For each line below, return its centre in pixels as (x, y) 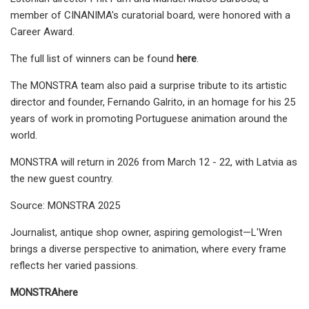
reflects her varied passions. (74, 265)
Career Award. (42, 31)
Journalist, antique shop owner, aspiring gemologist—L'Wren (146, 232)
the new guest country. (62, 178)
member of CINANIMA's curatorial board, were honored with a (150, 15)
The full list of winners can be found (93, 58)
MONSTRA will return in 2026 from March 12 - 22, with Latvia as (154, 162)
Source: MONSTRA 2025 (65, 205)
